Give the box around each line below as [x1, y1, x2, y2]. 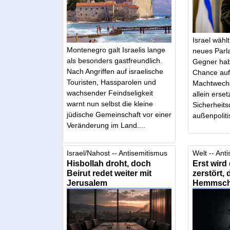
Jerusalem [67, 178, 108, 188]
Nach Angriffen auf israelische [67, 67, 164, 75]
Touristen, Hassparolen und [67, 78, 157, 86]
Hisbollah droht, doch [67, 159, 151, 168]
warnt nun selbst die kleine [67, 99, 154, 108]
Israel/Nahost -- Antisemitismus [67, 149, 168, 158]
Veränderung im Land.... [67, 121, 146, 129]
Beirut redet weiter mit [67, 168, 152, 178]
